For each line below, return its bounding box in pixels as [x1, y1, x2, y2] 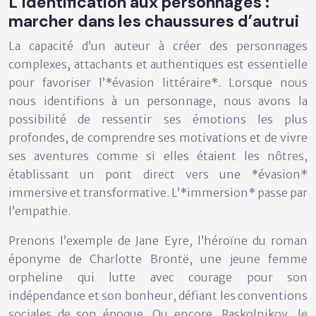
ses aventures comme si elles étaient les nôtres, [8, 148, 308, 163]
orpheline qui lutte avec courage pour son [8, 269, 308, 284]
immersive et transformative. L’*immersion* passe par [8, 185, 308, 200]
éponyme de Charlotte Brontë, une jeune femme [8, 251, 308, 266]
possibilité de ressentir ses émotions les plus [8, 111, 308, 126]
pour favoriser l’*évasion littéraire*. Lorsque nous [8, 75, 308, 90]
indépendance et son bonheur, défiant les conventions [8, 288, 308, 303]
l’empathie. [8, 203, 71, 218]
